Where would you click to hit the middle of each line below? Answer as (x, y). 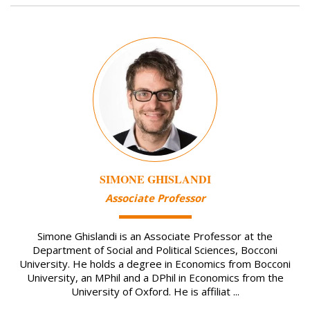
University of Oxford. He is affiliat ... (155, 292)
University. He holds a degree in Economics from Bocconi (155, 264)
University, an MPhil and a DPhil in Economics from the (155, 278)
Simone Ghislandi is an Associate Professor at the (155, 236)
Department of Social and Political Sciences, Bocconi (155, 250)
